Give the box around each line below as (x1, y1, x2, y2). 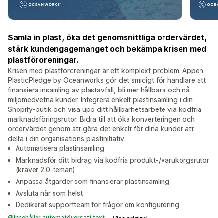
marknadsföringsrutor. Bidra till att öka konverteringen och (8, 115, 195, 124)
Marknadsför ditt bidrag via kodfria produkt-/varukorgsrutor (16, 156, 209, 164)
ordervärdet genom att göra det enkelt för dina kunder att (8, 125, 194, 133)
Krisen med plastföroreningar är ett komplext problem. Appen (8, 66, 203, 75)
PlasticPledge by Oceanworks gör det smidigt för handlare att (8, 76, 206, 85)
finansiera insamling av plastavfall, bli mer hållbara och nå (8, 86, 190, 94)
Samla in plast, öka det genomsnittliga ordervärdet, (8, 33, 207, 43)
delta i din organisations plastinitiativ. (8, 134, 126, 143)
